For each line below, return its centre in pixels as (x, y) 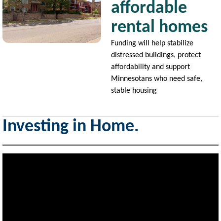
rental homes (159, 28)
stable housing (134, 91)
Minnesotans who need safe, (157, 79)
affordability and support (150, 67)
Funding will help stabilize (152, 43)
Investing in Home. (71, 127)
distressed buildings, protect (156, 55)
